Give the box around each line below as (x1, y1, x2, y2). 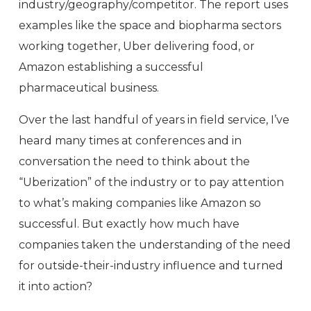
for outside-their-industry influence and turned (19, 259, 283, 272)
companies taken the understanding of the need (19, 238, 291, 251)
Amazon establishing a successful (19, 60, 203, 74)
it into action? (19, 280, 92, 293)
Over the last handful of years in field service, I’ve (19, 113, 289, 126)
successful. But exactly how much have (19, 217, 239, 230)
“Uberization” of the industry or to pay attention (19, 176, 284, 189)
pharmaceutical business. (19, 81, 159, 94)
